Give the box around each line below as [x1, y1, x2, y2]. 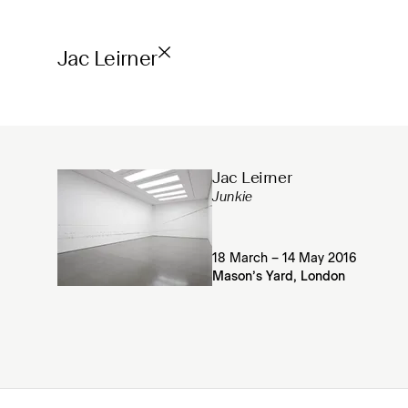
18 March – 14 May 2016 [212, 252, 357, 265]
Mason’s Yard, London [212, 270, 345, 283]
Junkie [212, 191, 252, 205]
